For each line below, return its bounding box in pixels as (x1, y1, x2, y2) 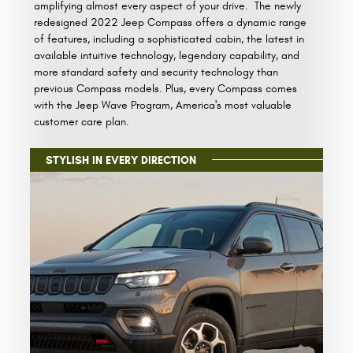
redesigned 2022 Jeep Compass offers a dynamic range (34, 15, 307, 29)
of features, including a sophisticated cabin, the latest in (34, 32, 305, 46)
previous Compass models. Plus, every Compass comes (34, 81, 298, 95)
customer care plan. (34, 114, 130, 128)
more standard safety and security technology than (34, 65, 279, 79)
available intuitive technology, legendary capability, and (34, 48, 300, 62)
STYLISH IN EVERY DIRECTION (46, 153, 196, 167)
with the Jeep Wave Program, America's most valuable (34, 98, 292, 112)
